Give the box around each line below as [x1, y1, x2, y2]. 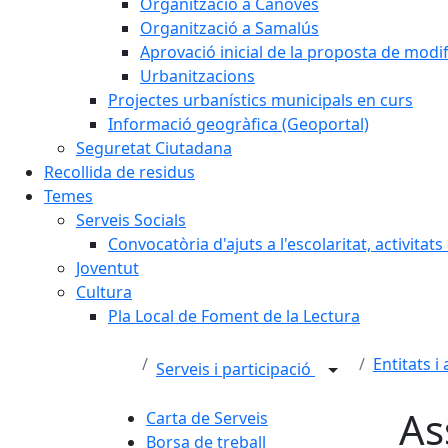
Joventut [76, 257, 139, 279]
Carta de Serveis [146, 407, 268, 429]
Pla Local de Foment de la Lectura [108, 305, 360, 327]
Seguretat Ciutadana [76, 137, 232, 159]
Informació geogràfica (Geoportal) [108, 113, 369, 135]
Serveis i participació [156, 358, 315, 381]
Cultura [76, 281, 132, 303]
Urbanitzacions [140, 65, 255, 87]
